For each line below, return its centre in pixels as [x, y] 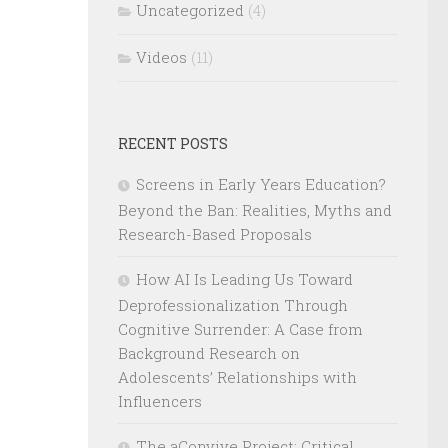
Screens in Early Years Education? [261, 183]
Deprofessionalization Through [233, 304]
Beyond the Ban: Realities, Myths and [255, 209]
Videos [161, 56]
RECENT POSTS [173, 143]
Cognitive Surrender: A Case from [240, 328]
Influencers [160, 400]
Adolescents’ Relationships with [237, 376]
